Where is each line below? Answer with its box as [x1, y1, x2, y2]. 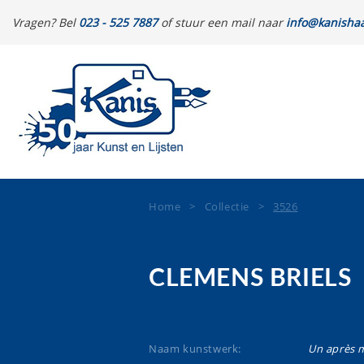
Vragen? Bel [12, 15, 79, 30]
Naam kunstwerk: [149, 341, 241, 356]
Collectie [204, 199, 250, 214]
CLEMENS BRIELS [149, 266, 352, 291]
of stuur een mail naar [158, 15, 286, 30]
